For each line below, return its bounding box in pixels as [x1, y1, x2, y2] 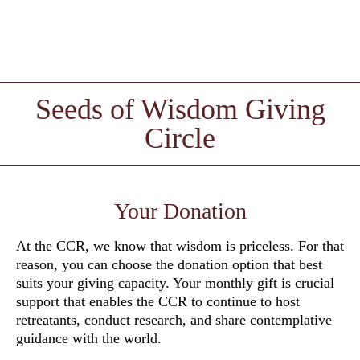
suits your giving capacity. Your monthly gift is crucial [16, 274, 334, 291]
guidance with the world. [16, 329, 162, 346]
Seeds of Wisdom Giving [35, 92, 325, 125]
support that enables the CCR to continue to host [16, 292, 300, 309]
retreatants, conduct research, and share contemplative [16, 311, 332, 328]
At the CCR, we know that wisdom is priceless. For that [16, 237, 344, 254]
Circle [145, 121, 215, 154]
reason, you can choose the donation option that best [16, 256, 322, 272]
